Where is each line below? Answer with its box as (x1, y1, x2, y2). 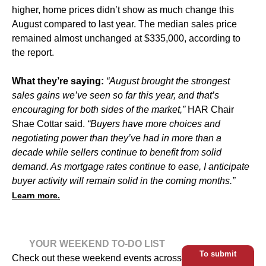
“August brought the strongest (106, 76, 230, 87)
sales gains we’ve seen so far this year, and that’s (12, 90, 219, 101)
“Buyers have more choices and (87, 119, 220, 129)
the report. (12, 47, 54, 58)
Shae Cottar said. (12, 119, 87, 129)
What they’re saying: (12, 76, 106, 87)
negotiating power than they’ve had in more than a (12, 133, 221, 144)
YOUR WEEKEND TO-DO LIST (28, 239, 165, 249)
